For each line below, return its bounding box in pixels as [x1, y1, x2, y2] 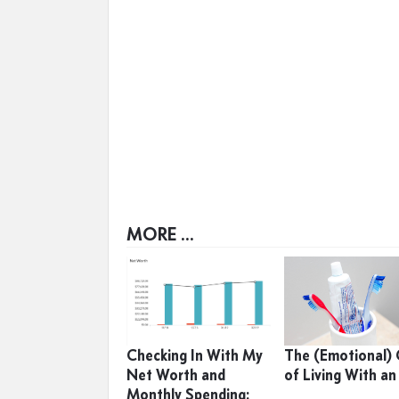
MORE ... [126, 223, 194, 245]
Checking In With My [126, 346, 263, 365]
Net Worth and [126, 365, 225, 385]
